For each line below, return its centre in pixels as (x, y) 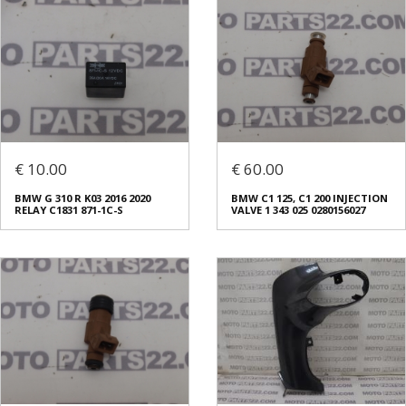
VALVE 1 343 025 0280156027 (298, 210)
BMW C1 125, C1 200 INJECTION (309, 198)
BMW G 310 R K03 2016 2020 (82, 198)
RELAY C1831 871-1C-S (69, 210)
